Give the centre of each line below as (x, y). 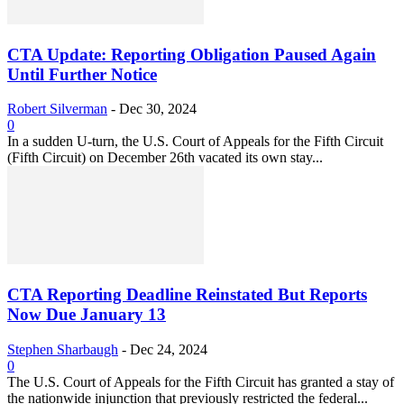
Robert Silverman (57, 109)
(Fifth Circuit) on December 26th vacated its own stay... (165, 158)
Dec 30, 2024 (158, 109)
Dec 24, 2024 (169, 349)
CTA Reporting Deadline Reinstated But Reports (187, 294)
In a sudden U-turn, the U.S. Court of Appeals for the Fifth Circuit (195, 142)
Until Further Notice (82, 74)
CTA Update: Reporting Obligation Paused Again (192, 54)
